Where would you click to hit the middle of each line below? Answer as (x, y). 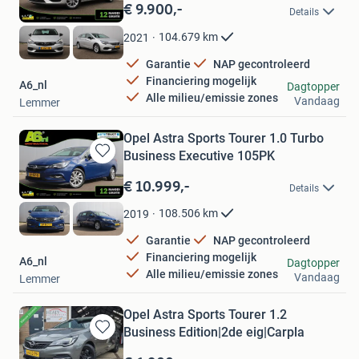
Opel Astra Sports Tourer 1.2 (205, 314)
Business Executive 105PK (199, 155)
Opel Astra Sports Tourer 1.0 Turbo (224, 138)
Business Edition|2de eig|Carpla (214, 332)
